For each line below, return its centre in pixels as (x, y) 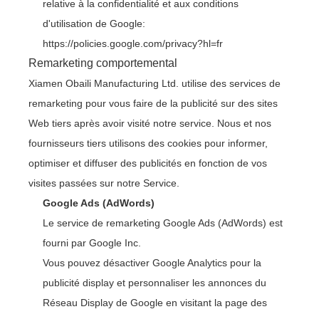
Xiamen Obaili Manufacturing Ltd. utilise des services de (155, 83)
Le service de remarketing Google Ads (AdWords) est (163, 223)
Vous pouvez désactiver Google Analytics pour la (152, 263)
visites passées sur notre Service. (104, 183)
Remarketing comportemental (103, 63)
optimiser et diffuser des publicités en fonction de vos (148, 163)
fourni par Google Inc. (92, 243)
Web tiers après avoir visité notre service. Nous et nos (150, 123)
